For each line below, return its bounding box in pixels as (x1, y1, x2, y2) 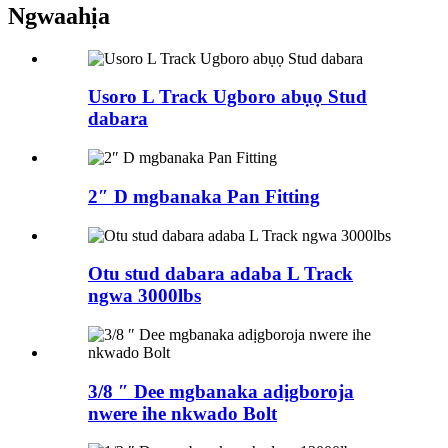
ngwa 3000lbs (88, 285, 201, 307)
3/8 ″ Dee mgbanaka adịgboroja (88, 380, 354, 402)
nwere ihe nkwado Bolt (88, 402, 277, 424)
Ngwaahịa (8, 2, 110, 29)
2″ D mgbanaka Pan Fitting (88, 185, 320, 207)
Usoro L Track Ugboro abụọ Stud (88, 86, 367, 108)
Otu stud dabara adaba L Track (88, 263, 353, 285)
